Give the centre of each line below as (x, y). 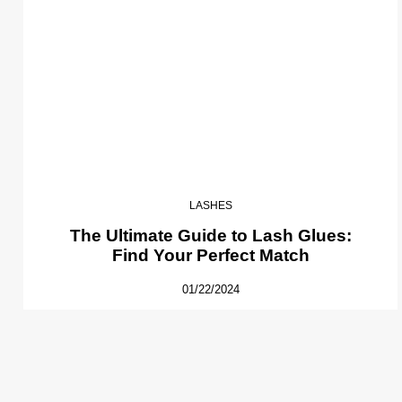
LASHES (210, 206)
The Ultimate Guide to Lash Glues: (210, 236)
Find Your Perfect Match (210, 256)
